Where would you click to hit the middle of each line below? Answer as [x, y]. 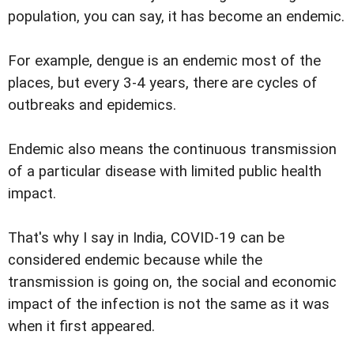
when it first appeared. [81, 326]
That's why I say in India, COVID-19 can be [146, 237]
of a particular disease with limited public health [165, 171]
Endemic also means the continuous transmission [172, 149]
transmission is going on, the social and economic [172, 282]
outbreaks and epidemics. [92, 105]
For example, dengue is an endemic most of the [164, 60]
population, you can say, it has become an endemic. [176, 16]
